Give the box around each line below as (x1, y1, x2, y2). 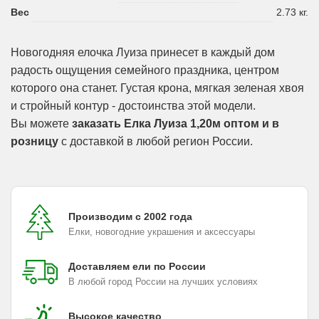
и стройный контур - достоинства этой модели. (11, 99, 256, 112)
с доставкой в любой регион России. (58, 135, 253, 147)
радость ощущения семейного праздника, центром (11, 63, 279, 76)
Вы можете (11, 117, 72, 130)
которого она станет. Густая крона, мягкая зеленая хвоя (11, 81, 304, 94)
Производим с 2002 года (68, 210, 192, 222)
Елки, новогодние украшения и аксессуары (68, 226, 255, 237)
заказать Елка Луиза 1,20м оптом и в (72, 117, 279, 130)
